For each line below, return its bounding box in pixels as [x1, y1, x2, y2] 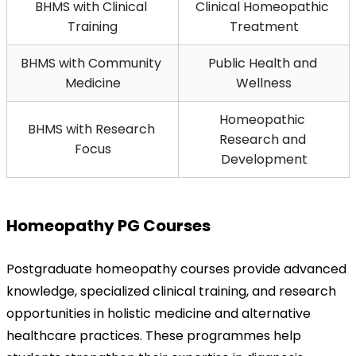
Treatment [229, 17, 299, 36]
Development [220, 149, 308, 168]
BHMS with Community [21, 53, 161, 72]
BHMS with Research [27, 119, 155, 138]
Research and [219, 130, 306, 149]
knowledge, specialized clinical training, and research [6, 281, 336, 300]
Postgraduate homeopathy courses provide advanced [6, 259, 346, 278]
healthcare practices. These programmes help [6, 326, 301, 345]
